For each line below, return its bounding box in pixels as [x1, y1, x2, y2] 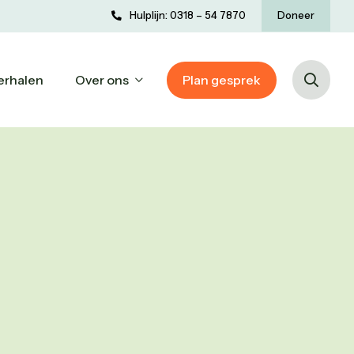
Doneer [277, 9, 314, 21]
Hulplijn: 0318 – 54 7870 [130, 9, 246, 21]
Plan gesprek [183, 71, 261, 88]
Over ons [75, 71, 129, 88]
